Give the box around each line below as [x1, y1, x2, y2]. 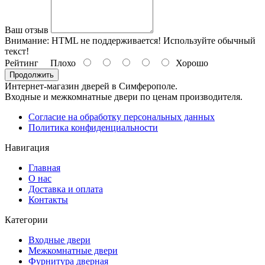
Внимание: [5, 35, 49, 46]
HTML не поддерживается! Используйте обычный [49, 35, 256, 46]
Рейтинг [5, 57, 38, 68]
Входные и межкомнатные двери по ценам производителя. [5, 91, 243, 102]
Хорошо [171, 57, 208, 68]
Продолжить [9, 70, 54, 79]
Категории [5, 214, 48, 225]
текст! [5, 46, 29, 56]
